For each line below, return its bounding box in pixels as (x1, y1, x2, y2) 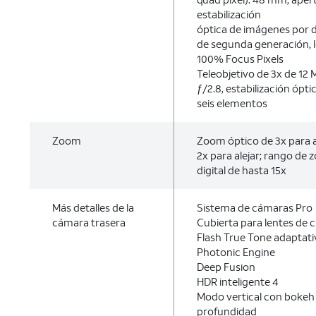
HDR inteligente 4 (196, 274, 279, 288)
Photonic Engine (196, 245, 275, 259)
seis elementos (196, 96, 267, 110)
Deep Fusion (196, 260, 255, 274)
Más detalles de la (52, 200, 134, 214)
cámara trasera (52, 215, 126, 229)
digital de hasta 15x (196, 163, 286, 177)
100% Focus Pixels (196, 51, 284, 66)
